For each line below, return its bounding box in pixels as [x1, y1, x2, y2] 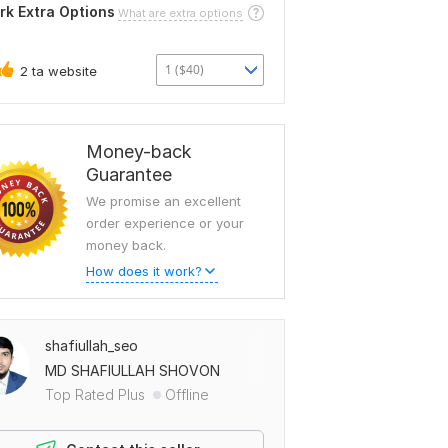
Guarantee [86, 164, 172, 185]
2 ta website [20, 62, 97, 79]
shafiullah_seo [45, 337, 138, 354]
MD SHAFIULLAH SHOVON [45, 362, 220, 379]
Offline [165, 386, 209, 403]
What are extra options [118, 5, 243, 20]
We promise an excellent [86, 193, 241, 209]
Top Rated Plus [45, 386, 145, 403]
